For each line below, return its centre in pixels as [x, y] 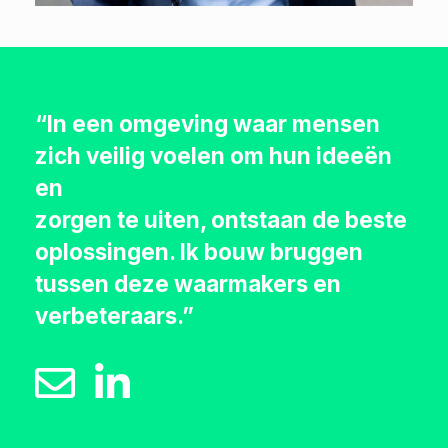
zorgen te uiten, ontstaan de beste [221, 220]
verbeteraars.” [114, 316]
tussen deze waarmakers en [188, 284]
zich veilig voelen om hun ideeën [213, 156]
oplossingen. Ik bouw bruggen [199, 252]
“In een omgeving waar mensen [207, 124]
